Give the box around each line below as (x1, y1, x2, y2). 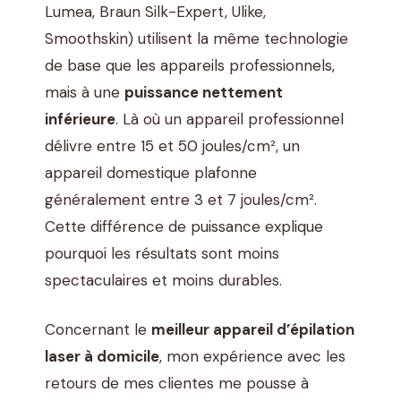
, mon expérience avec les (159, 346, 346, 367)
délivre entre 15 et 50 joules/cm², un (45, 135, 300, 156)
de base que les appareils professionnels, (45, 55, 335, 75)
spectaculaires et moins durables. (45, 269, 282, 290)
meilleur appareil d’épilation (151, 320, 354, 340)
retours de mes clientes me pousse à (45, 373, 309, 394)
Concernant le (45, 320, 151, 340)
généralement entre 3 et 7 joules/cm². (45, 189, 317, 209)
